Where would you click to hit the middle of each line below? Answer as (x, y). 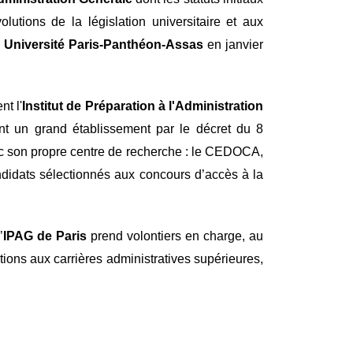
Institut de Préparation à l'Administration (143, 106)
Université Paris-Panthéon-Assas (103, 45)
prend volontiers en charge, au (177, 236)
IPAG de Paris (47, 236)
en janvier (233, 45)
